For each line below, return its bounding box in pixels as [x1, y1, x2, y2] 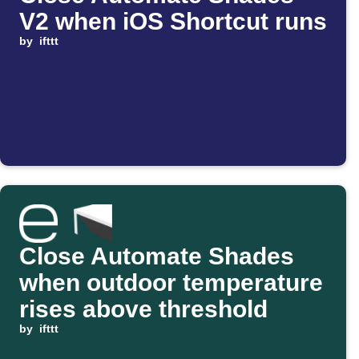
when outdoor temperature [19, 269, 323, 296]
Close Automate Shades [19, 243, 294, 270]
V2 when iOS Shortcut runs [19, 8, 327, 35]
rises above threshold [19, 296, 268, 323]
